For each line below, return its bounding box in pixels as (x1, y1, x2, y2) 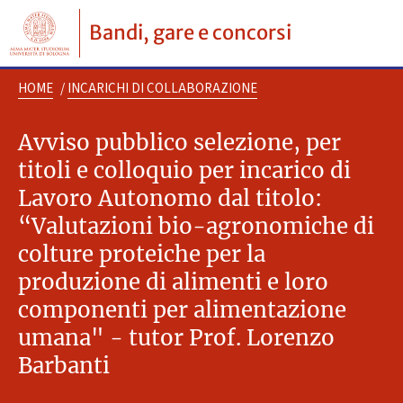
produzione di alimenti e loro (18, 268, 328, 297)
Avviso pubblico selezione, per (18, 129, 341, 157)
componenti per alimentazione (18, 296, 346, 325)
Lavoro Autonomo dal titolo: (18, 184, 322, 213)
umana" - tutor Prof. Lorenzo (18, 324, 335, 353)
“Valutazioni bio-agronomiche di (18, 212, 374, 241)
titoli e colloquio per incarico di (18, 157, 351, 185)
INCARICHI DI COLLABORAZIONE (67, 79, 257, 99)
